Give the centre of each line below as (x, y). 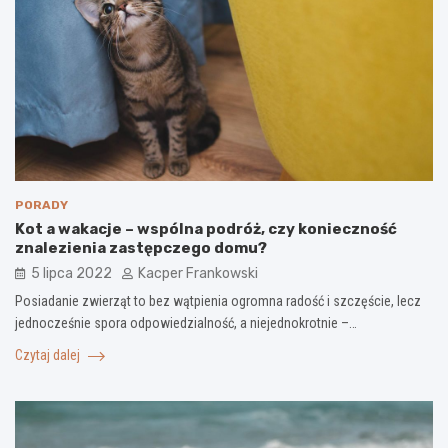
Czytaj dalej (49, 355)
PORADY (41, 205)
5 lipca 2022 (71, 274)
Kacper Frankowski (198, 274)
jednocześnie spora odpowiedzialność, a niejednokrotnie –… (186, 323)
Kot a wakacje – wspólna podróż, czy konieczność (206, 229)
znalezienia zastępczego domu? (141, 248)
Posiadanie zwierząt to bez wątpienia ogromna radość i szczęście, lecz (218, 301)
